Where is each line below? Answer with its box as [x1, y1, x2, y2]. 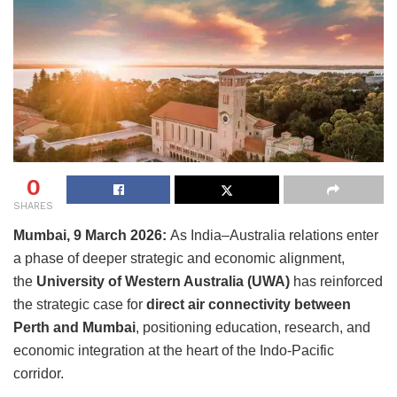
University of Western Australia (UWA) [36, 273, 290, 289]
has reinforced [290, 273, 383, 289]
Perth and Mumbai [13, 319, 136, 335]
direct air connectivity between [146, 296, 351, 312]
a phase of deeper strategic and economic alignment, [13, 250, 345, 266]
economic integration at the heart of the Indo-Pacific [13, 342, 334, 358]
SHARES [13, 199, 53, 212]
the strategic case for [13, 296, 146, 312]
